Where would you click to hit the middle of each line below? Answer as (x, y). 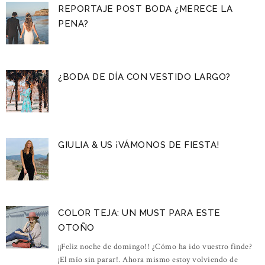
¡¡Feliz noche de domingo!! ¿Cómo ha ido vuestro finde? (155, 246)
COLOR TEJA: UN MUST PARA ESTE (139, 213)
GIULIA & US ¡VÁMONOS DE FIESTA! (139, 145)
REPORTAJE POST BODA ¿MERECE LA (146, 9)
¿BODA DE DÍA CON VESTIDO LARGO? (144, 77)
